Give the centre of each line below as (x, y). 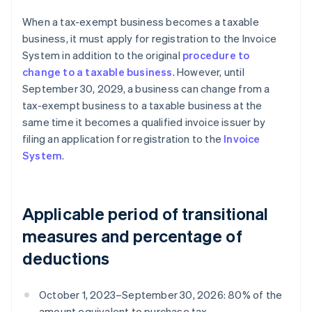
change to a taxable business (97, 72)
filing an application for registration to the (123, 139)
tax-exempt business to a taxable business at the (142, 106)
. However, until (208, 72)
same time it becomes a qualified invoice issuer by (144, 122)
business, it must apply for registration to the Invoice (150, 39)
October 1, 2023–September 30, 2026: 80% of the (161, 295)
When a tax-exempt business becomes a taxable (141, 22)
